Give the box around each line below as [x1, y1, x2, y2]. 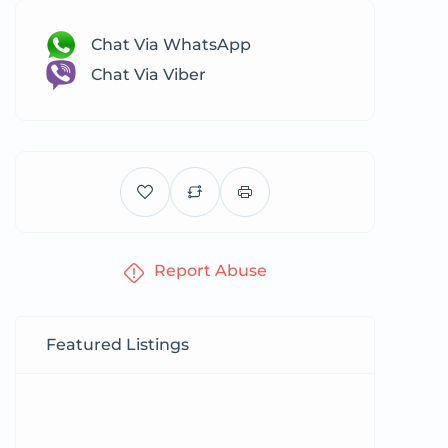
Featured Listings [46, 335, 189, 354]
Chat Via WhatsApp [91, 35, 251, 54]
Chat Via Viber [91, 65, 206, 84]
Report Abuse [153, 261, 267, 280]
